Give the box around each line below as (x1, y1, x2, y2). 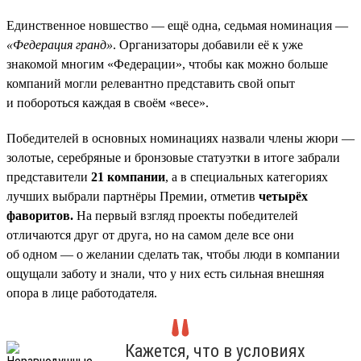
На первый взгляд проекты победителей (73, 208, 298, 222)
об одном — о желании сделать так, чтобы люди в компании (6, 247, 340, 261)
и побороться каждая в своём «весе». (6, 95, 209, 110)
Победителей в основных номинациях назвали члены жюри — (6, 131, 355, 145)
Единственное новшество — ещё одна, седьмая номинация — (6, 18, 348, 32)
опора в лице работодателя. (6, 285, 157, 300)
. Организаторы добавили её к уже (113, 37, 303, 52)
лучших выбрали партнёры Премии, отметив (6, 189, 255, 203)
